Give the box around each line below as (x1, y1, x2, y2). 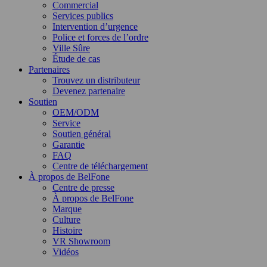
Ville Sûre (52, 43, 90, 53)
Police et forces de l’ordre (52, 32, 148, 42)
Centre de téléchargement (52, 161, 148, 171)
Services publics (52, 11, 113, 21)
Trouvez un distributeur (52, 75, 140, 85)
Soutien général (52, 129, 111, 139)
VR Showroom (52, 236, 110, 246)
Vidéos (52, 247, 79, 257)
